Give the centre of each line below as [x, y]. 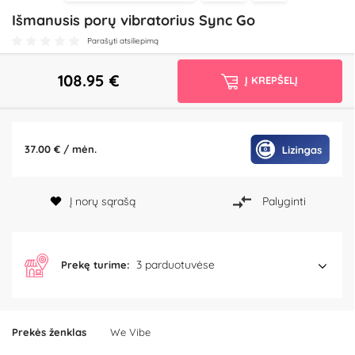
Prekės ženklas [49, 332]
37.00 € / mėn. [61, 149]
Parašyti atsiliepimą [123, 41]
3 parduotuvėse [176, 265]
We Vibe [130, 332]
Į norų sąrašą [103, 201]
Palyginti [284, 201]
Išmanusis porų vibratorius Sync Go [134, 20]
